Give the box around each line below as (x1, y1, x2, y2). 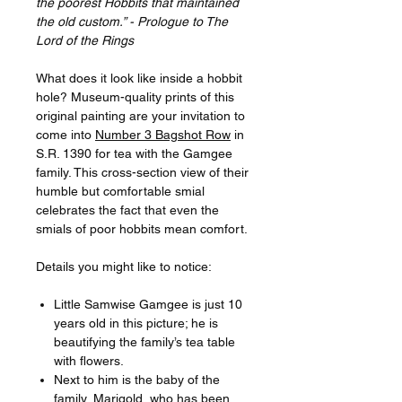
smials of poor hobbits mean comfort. (36, 221, 248, 236)
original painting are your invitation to (36, 108, 245, 123)
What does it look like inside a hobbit (36, 70, 242, 85)
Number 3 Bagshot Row (95, 127, 231, 142)
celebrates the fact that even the (36, 202, 219, 217)
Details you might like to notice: (36, 258, 212, 274)
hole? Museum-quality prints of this (36, 89, 234, 104)
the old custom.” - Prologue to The (36, 13, 228, 29)
